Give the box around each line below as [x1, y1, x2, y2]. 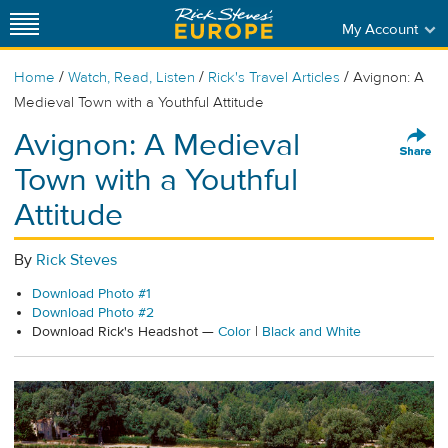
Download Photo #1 [32, 285, 151, 304]
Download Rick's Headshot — [32, 323, 218, 342]
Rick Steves [36, 250, 117, 270]
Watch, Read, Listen [68, 68, 195, 87]
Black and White [262, 323, 361, 342]
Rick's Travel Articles [208, 68, 340, 87]
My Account [341, 19, 418, 39]
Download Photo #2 [32, 304, 154, 323]
